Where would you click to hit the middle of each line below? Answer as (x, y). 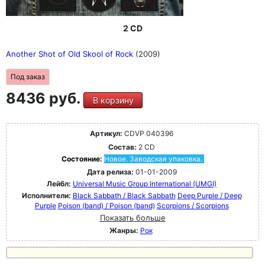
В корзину (113, 100)
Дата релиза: (110, 172)
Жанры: (124, 230)
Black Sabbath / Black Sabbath (124, 195)
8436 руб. (45, 98)
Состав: (122, 147)
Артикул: (106, 133)
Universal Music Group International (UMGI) (145, 183)
